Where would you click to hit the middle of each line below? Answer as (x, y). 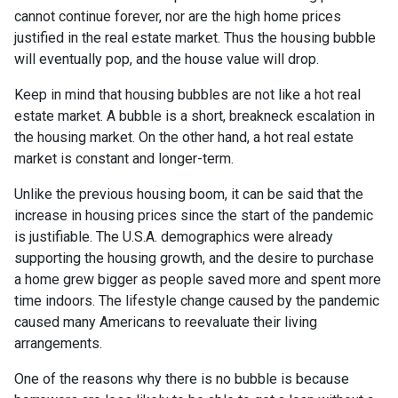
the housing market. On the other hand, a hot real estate (184, 137)
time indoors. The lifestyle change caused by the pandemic (197, 300)
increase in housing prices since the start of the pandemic (194, 215)
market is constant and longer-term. (124, 158)
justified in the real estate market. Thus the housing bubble (195, 37)
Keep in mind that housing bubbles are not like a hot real (187, 94)
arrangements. (58, 343)
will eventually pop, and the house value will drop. (167, 59)
